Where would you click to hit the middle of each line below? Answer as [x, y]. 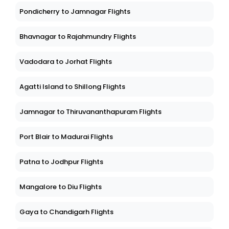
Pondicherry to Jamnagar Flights [75, 12]
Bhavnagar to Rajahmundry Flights [78, 37]
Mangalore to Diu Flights [61, 187]
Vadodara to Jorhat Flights [66, 62]
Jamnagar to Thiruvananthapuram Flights [90, 112]
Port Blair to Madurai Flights [66, 137]
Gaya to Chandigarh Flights [66, 212]
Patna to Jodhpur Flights [61, 162]
